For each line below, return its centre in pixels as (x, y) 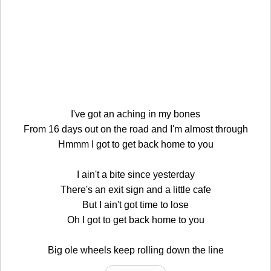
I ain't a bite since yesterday (135, 174)
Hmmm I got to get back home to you (135, 144)
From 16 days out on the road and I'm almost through (135, 129)
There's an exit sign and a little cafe (135, 189)
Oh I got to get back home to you (135, 220)
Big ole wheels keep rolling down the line (135, 250)
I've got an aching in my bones (135, 114)
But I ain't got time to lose (135, 204)
